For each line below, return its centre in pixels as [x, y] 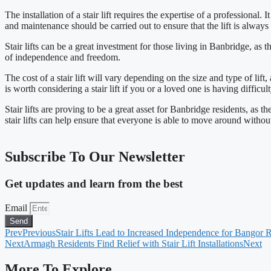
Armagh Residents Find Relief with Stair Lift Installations [133, 243]
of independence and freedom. [63, 57]
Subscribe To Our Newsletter [95, 157]
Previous [39, 232]
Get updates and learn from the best [94, 184]
